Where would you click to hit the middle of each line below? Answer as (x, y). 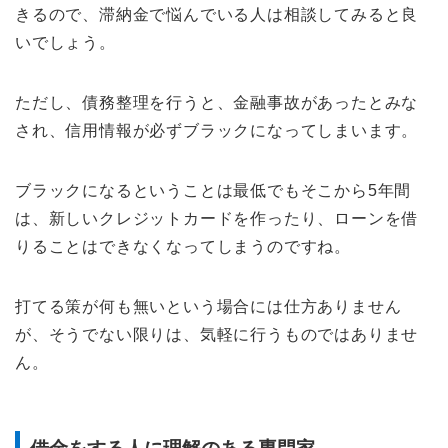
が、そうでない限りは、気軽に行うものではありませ (217, 334)
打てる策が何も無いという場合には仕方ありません (208, 306)
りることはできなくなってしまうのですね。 (183, 246)
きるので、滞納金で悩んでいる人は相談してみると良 (217, 14)
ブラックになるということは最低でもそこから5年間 (213, 190)
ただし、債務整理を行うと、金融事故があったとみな (217, 102)
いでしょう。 (65, 42)
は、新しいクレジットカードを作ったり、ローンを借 (217, 218)
